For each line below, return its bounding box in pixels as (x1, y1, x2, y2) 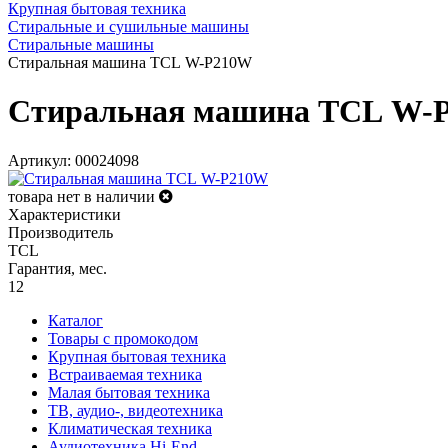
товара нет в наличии (8, 187, 155, 205)
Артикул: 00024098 (8, 151, 139, 169)
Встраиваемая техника (48, 365, 202, 383)
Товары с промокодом (48, 329, 198, 347)
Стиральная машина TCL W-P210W (8, 54, 252, 71)
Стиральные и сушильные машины (8, 18, 249, 35)
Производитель (8, 223, 113, 241)
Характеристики (8, 205, 121, 223)
